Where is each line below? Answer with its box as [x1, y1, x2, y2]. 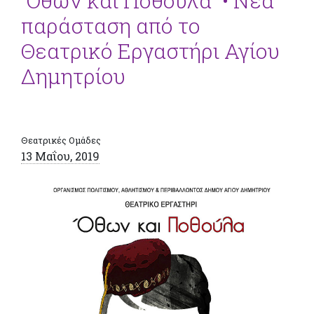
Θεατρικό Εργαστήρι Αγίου [21, 36, 280, 64]
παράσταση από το [21, 11, 200, 39]
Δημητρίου [21, 62, 125, 90]
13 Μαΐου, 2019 [21, 148, 100, 163]
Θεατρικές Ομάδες [21, 134, 101, 146]
